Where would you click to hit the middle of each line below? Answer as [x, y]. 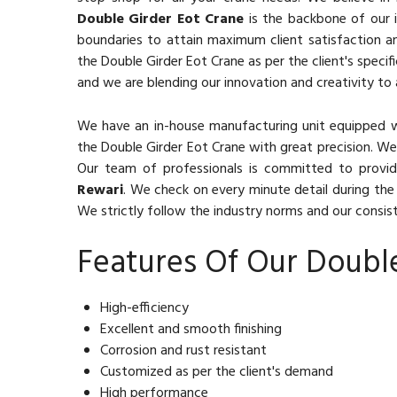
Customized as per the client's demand [217, 372]
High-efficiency [144, 308]
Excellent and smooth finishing [191, 330]
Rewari [100, 191]
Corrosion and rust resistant [183, 351]
